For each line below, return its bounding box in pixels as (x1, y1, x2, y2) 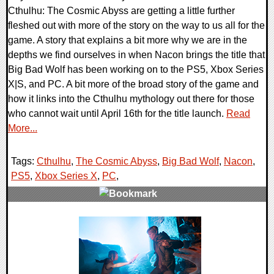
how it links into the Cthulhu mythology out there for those (8, 93, 254, 104)
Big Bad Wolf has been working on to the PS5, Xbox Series (8, 64, 264, 75)
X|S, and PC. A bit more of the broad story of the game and (8, 78, 259, 89)
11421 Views (14, 232, 71, 243)
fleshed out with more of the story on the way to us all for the (8, 20, 265, 31)
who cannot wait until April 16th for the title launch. (8, 108, 226, 119)
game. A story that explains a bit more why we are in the (8, 34, 247, 45)
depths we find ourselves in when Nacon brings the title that (8, 49, 265, 60)
